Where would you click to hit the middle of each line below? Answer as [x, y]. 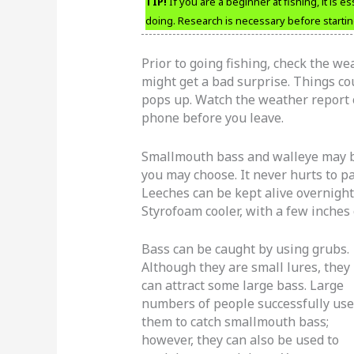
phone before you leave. [212, 118]
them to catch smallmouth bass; [235, 322]
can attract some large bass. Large [242, 286]
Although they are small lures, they [245, 267]
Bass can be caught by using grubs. [245, 249]
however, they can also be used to [240, 340]
